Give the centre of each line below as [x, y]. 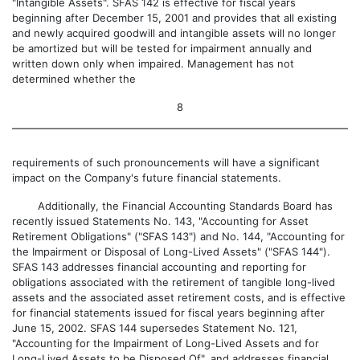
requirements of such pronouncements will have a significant [166, 162]
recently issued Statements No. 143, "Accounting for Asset [160, 221]
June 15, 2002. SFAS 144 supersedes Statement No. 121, [155, 328]
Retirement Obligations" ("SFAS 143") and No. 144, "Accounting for [178, 236]
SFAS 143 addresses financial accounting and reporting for [159, 267]
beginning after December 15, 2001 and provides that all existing [174, 18]
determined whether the [74, 79]
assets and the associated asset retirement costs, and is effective [179, 297]
